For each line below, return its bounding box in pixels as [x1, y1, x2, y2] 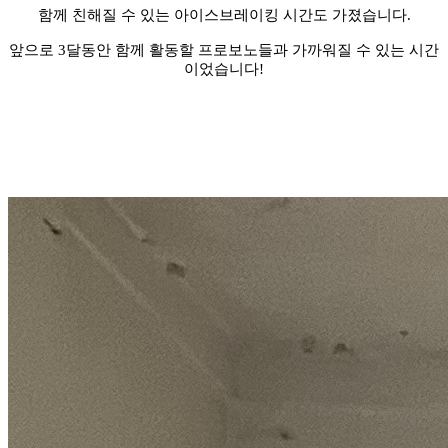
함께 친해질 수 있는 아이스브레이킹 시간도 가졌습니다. [37, 6, 411, 23]
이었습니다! [184, 60, 264, 77]
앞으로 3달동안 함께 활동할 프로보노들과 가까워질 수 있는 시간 [9, 41, 439, 58]
